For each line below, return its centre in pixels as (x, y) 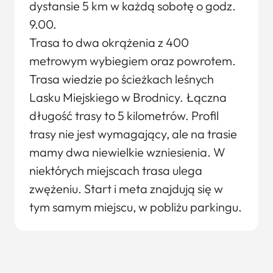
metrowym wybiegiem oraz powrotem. (133, 61)
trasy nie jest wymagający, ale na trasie (133, 134)
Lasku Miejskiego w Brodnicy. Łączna (128, 97)
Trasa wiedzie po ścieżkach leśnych (122, 79)
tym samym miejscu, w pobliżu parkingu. (136, 207)
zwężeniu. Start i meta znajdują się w (126, 189)
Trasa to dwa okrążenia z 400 (109, 42)
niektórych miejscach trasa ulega (116, 170)
